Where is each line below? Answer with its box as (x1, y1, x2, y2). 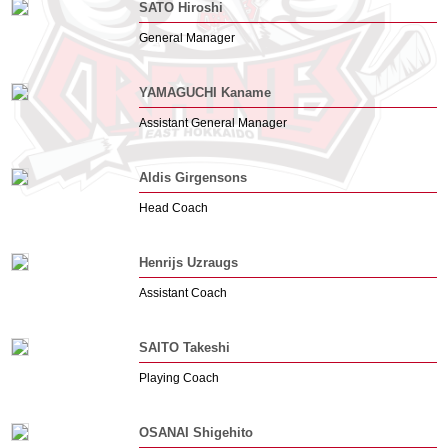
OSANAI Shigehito (138, 425, 253, 440)
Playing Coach (138, 371, 219, 385)
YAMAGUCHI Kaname (138, 85, 271, 100)
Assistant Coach (138, 286, 227, 300)
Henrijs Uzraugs (138, 255, 238, 270)
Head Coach (138, 201, 208, 215)
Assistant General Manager (138, 116, 287, 130)
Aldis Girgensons (138, 170, 247, 185)
